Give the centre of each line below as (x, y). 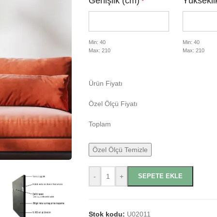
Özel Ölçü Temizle (120, 150)
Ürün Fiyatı (106, 83)
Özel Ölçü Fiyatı (113, 104)
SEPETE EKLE (160, 176)
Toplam (100, 124)
